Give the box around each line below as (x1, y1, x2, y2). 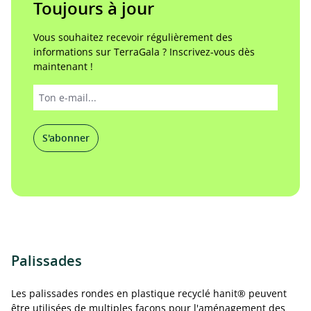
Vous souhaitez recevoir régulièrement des (33, 31, 233, 44)
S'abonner (42, 131, 90, 144)
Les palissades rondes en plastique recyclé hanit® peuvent (11, 287, 287, 300)
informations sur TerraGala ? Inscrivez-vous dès (33, 45, 255, 58)
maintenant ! (33, 60, 93, 73)
